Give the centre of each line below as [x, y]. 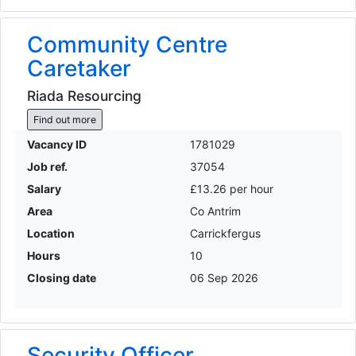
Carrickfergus [225, 234]
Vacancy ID [56, 145]
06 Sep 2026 [224, 278]
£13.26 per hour [232, 189]
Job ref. [47, 167]
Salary [44, 189]
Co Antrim [215, 211]
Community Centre [127, 44]
